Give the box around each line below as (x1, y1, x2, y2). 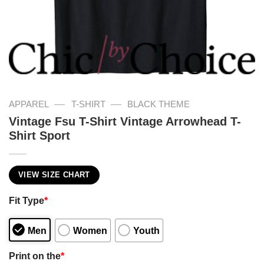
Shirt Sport (9, 129, 70, 143)
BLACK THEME (127, 98, 190, 109)
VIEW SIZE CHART (18, 171, 90, 180)
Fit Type (9, 194, 44, 206)
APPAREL (9, 98, 49, 109)
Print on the (9, 250, 61, 262)
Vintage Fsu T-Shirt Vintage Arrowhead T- (9, 115, 241, 128)
